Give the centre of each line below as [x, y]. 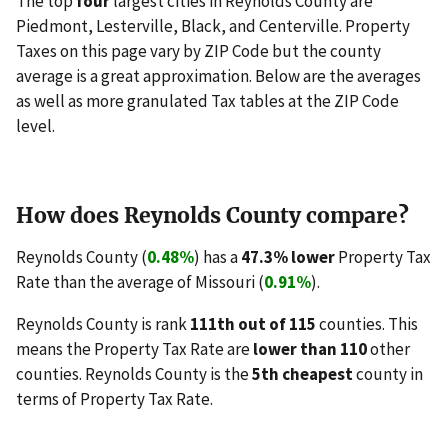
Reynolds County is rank [103, 324]
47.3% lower [288, 257]
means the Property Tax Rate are [134, 349]
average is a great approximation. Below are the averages [218, 76]
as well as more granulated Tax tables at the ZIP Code [207, 101]
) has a [217, 257]
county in [388, 374]
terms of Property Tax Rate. [114, 399]
